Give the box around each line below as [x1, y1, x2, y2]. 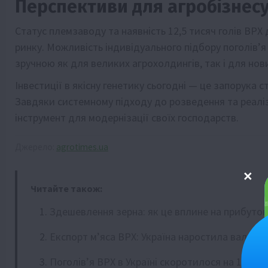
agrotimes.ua [56, 141, 108, 153]
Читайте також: [31, 182, 102, 194]
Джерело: [15, 141, 56, 153]
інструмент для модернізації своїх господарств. [15, 110, 239, 124]
